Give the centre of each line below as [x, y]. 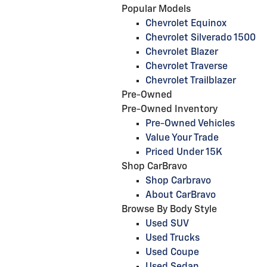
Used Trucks [173, 238]
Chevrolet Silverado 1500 [201, 38]
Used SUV [167, 224]
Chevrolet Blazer [182, 52]
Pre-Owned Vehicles [190, 124]
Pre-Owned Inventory [170, 110]
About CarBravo [181, 195]
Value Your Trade [182, 138]
